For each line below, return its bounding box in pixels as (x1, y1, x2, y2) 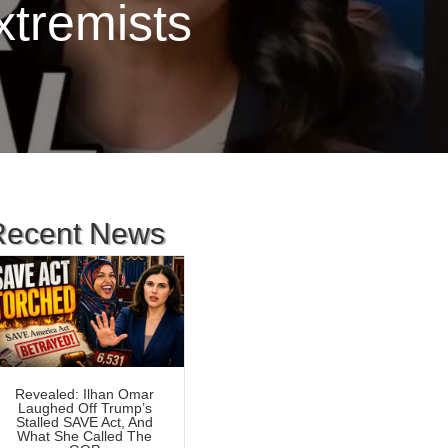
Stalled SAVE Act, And (16, 414, 154, 431)
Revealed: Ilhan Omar (15, 386, 155, 403)
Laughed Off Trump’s (17, 400, 152, 417)
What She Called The (17, 428, 153, 445)
